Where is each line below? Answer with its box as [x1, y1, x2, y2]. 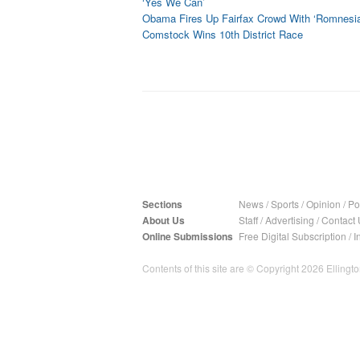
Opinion [306, 197, 341, 211]
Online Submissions [142, 229, 233, 243]
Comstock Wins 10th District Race [142, 27, 303, 42]
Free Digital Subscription [239, 229, 346, 243]
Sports [271, 197, 299, 211]
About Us [142, 213, 185, 227]
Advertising [265, 213, 314, 227]
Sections [142, 197, 182, 211]
